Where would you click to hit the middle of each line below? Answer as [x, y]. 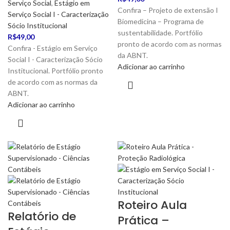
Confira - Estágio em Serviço [53, 48]
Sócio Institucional [37, 25]
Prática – [143, 221]
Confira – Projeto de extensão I [168, 10]
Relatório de [42, 216]
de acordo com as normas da [53, 82]
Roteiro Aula [152, 205]
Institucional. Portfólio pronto [55, 71]
